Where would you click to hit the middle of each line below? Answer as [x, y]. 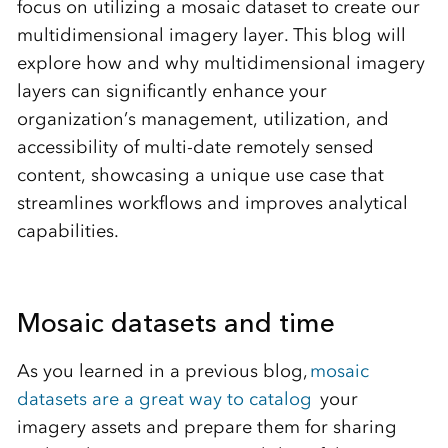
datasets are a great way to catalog [164, 399]
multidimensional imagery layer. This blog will [211, 35]
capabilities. [67, 231]
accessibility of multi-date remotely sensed [195, 147]
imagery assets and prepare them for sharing [206, 427]
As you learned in [93, 371]
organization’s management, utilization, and [202, 119]
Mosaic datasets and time [179, 322]
